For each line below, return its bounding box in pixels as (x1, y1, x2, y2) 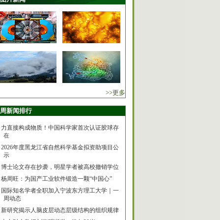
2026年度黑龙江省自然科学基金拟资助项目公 (1, 144, 119, 151)
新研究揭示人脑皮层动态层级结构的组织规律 (1, 207, 119, 214)
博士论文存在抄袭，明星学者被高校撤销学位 (1, 164, 119, 170)
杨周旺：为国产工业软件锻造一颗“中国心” (1, 175, 112, 182)
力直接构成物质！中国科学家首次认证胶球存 (1, 124, 119, 131)
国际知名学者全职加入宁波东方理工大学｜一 (1, 187, 119, 194)
